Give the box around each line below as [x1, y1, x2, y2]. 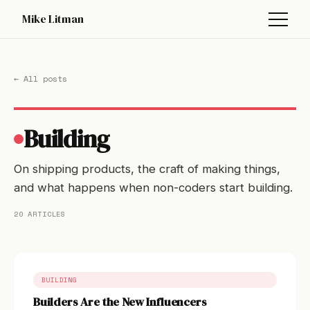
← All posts [14, 73, 67, 84]
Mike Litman [22, 11, 84, 26]
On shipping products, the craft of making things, [14, 162, 280, 176]
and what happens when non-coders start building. [14, 181, 293, 194]
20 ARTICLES [14, 208, 66, 219]
